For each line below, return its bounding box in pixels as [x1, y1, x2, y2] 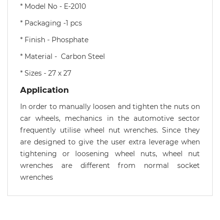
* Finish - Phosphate [20, 35, 90, 45]
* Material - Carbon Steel [20, 52, 109, 61]
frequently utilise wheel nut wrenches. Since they [20, 126, 200, 135]
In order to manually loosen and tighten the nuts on [20, 102, 200, 111]
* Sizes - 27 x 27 [20, 69, 71, 78]
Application [20, 85, 69, 95]
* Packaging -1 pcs [20, 19, 84, 28]
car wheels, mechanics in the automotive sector [20, 114, 200, 123]
